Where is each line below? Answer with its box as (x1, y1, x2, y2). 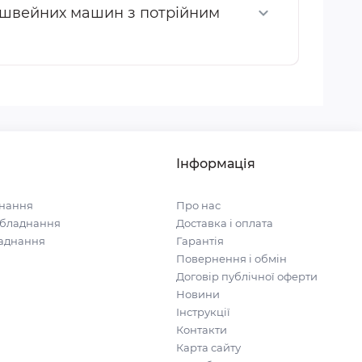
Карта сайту (175, 341, 241, 354)
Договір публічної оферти (175, 270, 318, 283)
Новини (175, 288, 220, 301)
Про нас (175, 199, 221, 212)
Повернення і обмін (175, 252, 287, 265)
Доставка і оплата (175, 217, 273, 229)
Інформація (175, 156, 255, 171)
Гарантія (175, 234, 224, 247)
